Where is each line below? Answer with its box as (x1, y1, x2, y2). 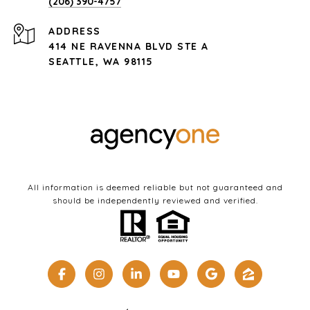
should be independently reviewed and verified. (52, 195, 258, 206)
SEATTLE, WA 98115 (48, 55, 154, 68)
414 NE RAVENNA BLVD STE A (48, 40, 209, 53)
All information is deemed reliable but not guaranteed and (27, 182, 283, 192)
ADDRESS (48, 25, 101, 37)
